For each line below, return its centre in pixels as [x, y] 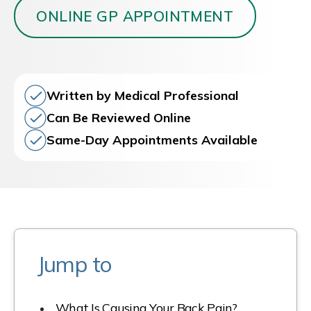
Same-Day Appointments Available [152, 140]
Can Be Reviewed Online [119, 117]
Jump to [75, 264]
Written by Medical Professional [143, 95]
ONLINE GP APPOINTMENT [135, 16]
